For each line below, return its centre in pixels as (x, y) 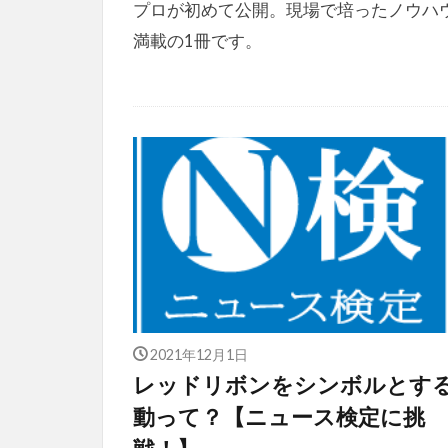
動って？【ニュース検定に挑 (279, 416)
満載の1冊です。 (197, 40)
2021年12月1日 (198, 353)
